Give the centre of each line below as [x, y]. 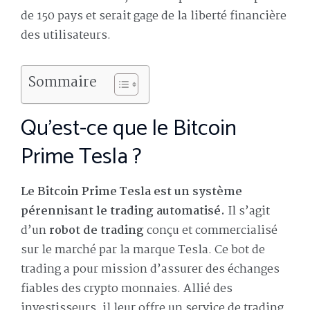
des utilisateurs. [67, 35]
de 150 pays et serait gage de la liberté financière [154, 16]
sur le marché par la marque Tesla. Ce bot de [143, 250]
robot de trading [97, 231]
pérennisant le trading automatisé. [124, 212]
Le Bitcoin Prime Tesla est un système [131, 192]
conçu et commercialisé [211, 231]
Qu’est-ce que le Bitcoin [129, 129]
